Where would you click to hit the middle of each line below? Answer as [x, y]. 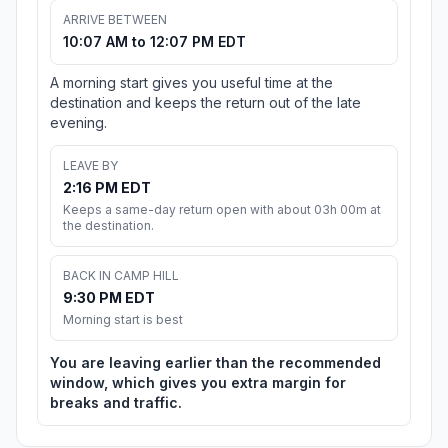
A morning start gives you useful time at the [191, 83]
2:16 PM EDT [107, 188]
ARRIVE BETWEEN [115, 20]
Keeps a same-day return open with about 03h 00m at [222, 210]
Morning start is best [123, 320]
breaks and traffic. [116, 403]
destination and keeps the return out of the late [205, 103]
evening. [78, 123]
